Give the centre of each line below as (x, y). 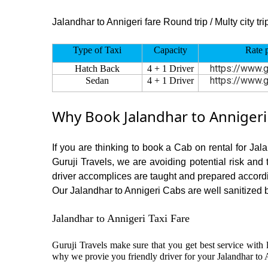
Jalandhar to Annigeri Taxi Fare (121, 218)
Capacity (170, 50)
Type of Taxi (97, 50)
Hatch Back (97, 68)
